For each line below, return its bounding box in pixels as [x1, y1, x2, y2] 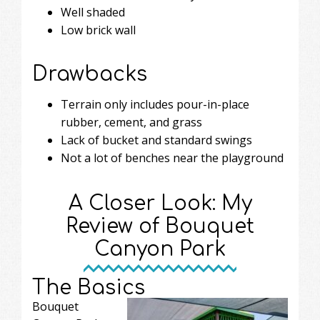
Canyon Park [94, 237, 226, 261]
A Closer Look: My [68, 191, 252, 215]
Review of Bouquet [66, 214, 254, 238]
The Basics [32, 276, 145, 299]
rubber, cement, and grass [61, 114, 202, 130]
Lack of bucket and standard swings [61, 131, 252, 148]
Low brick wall [61, 21, 136, 38]
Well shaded [61, 4, 125, 20]
